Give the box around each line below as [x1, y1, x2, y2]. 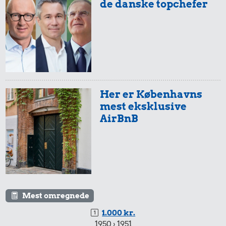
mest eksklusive [100, 99, 187, 112]
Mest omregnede [22, 191, 89, 201]
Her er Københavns [100, 87, 203, 100]
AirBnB [100, 111, 139, 125]
